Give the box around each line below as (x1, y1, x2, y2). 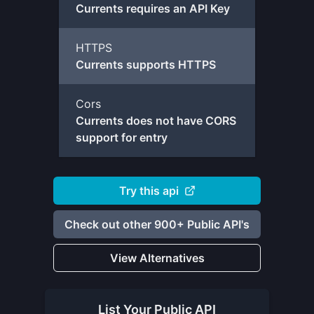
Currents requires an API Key (76, 1, 230, 15)
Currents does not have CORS (76, 114, 236, 128)
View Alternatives (109, 250, 205, 265)
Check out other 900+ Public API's (64, 217, 250, 231)
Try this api (118, 183, 179, 198)
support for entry (76, 130, 168, 144)
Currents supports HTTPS (76, 57, 216, 71)
